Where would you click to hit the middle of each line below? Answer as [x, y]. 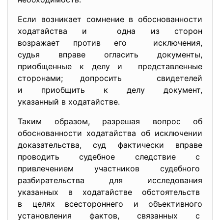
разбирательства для [82, 180]
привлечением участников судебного [110, 168]
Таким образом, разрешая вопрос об [110, 121]
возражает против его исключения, [110, 43]
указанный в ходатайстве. [69, 102]
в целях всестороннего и [83, 204]
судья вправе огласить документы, [110, 55]
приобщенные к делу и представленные [110, 66]
